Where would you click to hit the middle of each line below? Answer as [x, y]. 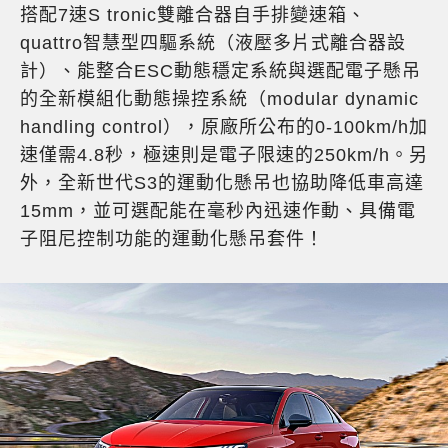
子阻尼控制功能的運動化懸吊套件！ [172, 239]
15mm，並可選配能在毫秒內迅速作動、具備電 [218, 211]
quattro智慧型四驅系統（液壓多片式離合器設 [213, 43]
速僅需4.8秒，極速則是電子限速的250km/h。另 [224, 155]
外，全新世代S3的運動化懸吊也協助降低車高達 [222, 183]
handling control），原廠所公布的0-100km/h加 [224, 127]
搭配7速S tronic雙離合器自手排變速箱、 [193, 15]
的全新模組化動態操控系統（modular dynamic [219, 99]
